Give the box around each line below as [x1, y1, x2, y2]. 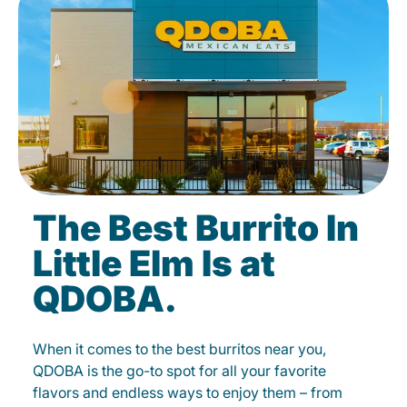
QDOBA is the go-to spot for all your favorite [33, 362, 326, 380]
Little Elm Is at [33, 242, 275, 284]
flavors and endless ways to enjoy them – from [33, 383, 342, 402]
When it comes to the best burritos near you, [33, 340, 326, 358]
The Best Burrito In [33, 206, 359, 249]
